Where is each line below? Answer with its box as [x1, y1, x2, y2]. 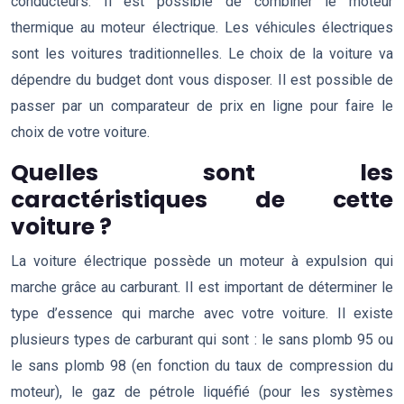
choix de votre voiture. [11, 124, 150, 141]
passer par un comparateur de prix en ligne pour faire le [11, 97, 393, 115]
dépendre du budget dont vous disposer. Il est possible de [11, 71, 393, 88]
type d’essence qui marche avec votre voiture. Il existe [11, 305, 393, 322]
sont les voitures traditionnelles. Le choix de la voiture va [11, 45, 393, 62]
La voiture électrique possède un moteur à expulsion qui [11, 252, 393, 270]
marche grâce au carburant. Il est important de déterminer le [11, 279, 393, 296]
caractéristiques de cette [11, 184, 393, 216]
